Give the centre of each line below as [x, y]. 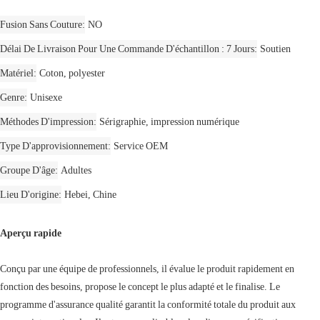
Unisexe [46, 97]
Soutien [275, 48]
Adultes [76, 170]
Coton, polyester [72, 72]
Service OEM [141, 145]
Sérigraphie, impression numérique [169, 121]
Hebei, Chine [90, 194]
